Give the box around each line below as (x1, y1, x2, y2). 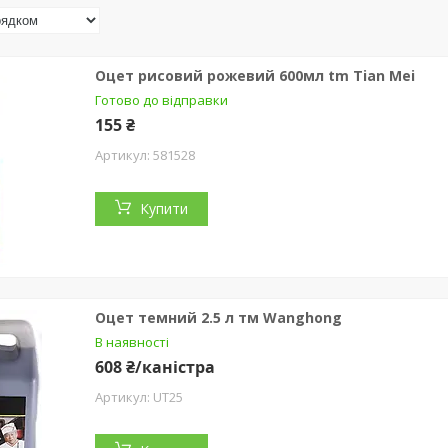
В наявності (95, 332, 169, 351)
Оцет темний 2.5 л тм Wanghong (95, 307, 342, 327)
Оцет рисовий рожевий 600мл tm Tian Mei (95, 65, 415, 85)
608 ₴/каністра (95, 355, 215, 378)
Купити (140, 198, 188, 218)
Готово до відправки (95, 90, 228, 109)
